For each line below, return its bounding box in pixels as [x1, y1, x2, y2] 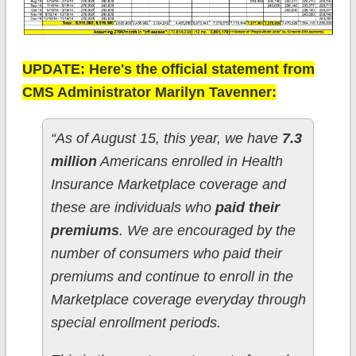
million [50, 153, 97, 170]
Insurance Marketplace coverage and [50, 176, 286, 193]
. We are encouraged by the [118, 222, 296, 239]
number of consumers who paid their [50, 246, 282, 262]
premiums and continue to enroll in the [50, 269, 293, 285]
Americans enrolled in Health [96, 153, 283, 170]
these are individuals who [50, 199, 215, 216]
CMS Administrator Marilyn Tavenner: [21, 84, 277, 101]
